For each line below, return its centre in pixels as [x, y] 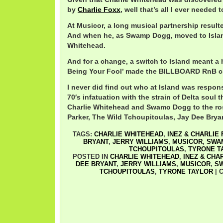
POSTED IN [91, 157]
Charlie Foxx [99, 9]
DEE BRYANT [96, 164]
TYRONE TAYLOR [186, 171]
